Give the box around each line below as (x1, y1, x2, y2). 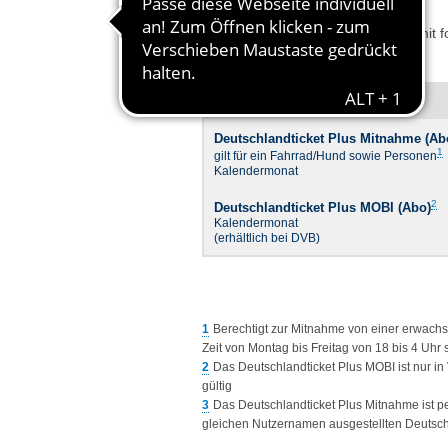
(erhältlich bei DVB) (214, 230, 320, 245)
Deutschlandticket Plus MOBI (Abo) (214, 199, 431, 215)
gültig (202, 379, 232, 394)
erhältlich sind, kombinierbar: (202, 43, 384, 60)
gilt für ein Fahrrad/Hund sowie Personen (214, 148, 437, 163)
